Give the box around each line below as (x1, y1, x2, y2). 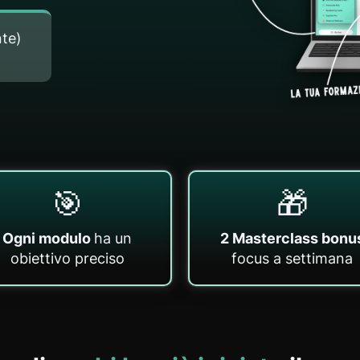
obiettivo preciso (10, 250, 125, 268)
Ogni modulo (2, 230, 95, 247)
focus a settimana (231, 250, 354, 268)
